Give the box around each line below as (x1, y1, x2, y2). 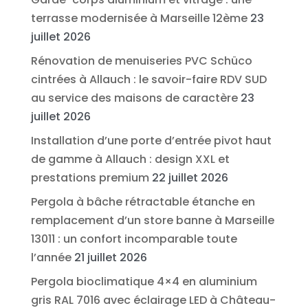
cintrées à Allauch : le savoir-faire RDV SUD (30, 71, 267, 87)
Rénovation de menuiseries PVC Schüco (30, 52, 252, 69)
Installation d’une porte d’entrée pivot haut (30, 132, 272, 148)
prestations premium (30, 169, 149, 186)
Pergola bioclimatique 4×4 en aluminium (30, 273, 257, 289)
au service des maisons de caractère (30, 89, 238, 106)
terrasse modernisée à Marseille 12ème (30, 10, 247, 26)
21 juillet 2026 (74, 249, 147, 265)
